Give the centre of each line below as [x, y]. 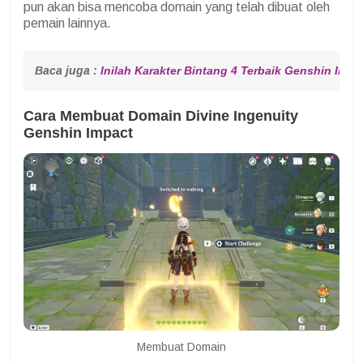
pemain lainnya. [67, 23]
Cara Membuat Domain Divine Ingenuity [161, 116]
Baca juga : [68, 71]
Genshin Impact [78, 133]
